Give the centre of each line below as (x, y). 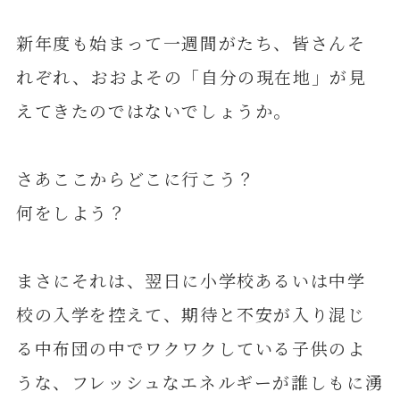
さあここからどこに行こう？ (135, 179)
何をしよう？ (71, 212)
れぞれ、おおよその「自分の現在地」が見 (191, 77)
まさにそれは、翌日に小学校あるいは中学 (191, 280)
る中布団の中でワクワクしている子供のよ (191, 348)
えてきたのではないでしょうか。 (154, 111)
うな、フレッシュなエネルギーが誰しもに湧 (200, 382)
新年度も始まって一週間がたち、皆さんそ (191, 43)
